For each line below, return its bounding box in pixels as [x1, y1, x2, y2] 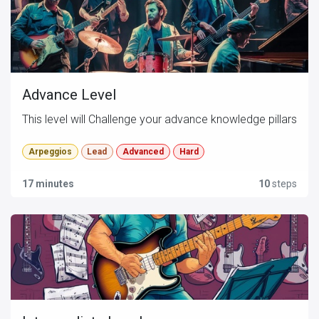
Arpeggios [28, 146, 72, 157]
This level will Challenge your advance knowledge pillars [22, 112, 297, 126]
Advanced [122, 146, 164, 157]
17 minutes [22, 178, 74, 190]
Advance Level [22, 85, 116, 103]
